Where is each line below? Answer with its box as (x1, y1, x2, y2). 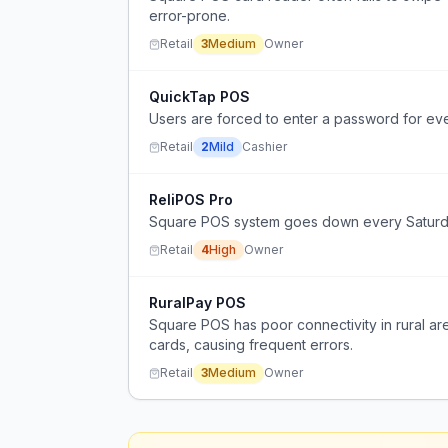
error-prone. (149, 7, 230, 24)
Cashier (242, 139, 287, 154)
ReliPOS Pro (149, 191, 233, 208)
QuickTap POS (149, 88, 250, 105)
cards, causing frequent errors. (149, 336, 353, 353)
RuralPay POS (149, 294, 246, 311)
